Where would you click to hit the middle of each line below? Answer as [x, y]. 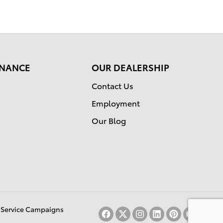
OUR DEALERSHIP [130, 67]
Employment [116, 103]
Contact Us [112, 86]
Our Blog [109, 120]
